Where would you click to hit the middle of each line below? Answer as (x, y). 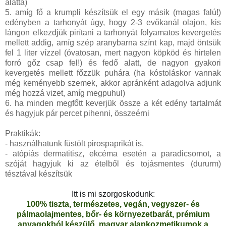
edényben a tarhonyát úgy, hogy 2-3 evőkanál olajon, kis (113, 23)
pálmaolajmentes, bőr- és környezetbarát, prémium (113, 214)
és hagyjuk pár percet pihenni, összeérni (77, 114)
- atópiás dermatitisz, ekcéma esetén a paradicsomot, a (113, 154)
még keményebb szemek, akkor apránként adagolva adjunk (113, 83)
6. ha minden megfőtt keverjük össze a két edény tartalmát (113, 103)
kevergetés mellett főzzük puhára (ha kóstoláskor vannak (113, 73)
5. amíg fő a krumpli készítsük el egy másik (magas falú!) (113, 13)
